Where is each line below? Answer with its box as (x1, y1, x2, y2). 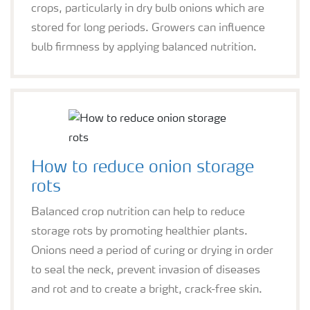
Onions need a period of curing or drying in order (31, 245, 273, 257)
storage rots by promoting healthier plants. (31, 226, 248, 237)
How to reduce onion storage (31, 159, 254, 176)
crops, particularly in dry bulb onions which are (31, 3, 264, 15)
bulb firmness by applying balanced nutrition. (31, 42, 257, 53)
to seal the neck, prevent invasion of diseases (31, 264, 260, 276)
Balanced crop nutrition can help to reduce (31, 206, 245, 218)
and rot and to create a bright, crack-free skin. (31, 284, 262, 295)
